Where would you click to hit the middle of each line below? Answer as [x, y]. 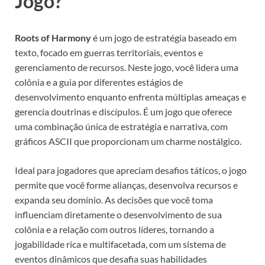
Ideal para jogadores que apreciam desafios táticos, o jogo [131, 170]
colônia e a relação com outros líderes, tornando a [114, 229]
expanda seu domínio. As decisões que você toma [114, 199]
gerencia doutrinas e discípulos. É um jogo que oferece [123, 111]
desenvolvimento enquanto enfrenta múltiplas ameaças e [130, 96]
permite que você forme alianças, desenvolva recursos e [126, 185]
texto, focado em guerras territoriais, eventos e [109, 52]
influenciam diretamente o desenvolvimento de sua [118, 214]
